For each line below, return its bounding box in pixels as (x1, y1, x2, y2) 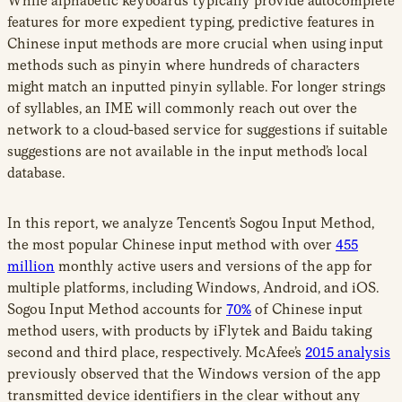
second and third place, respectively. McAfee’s (7, 344, 305, 362)
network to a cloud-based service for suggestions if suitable (7, 121, 388, 139)
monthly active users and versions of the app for (55, 258, 372, 275)
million (7, 258, 55, 275)
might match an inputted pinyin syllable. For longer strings (7, 78, 386, 96)
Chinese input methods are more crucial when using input (7, 35, 383, 53)
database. (7, 164, 65, 182)
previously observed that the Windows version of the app (7, 365, 380, 383)
